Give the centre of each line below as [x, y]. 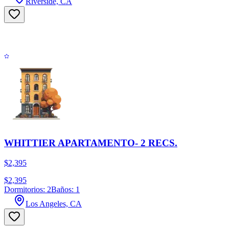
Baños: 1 [65, 190]
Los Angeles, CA [54, 204]
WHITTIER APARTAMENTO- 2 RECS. [91, 143]
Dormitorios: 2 [28, 190]
